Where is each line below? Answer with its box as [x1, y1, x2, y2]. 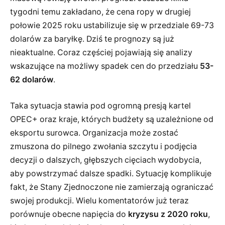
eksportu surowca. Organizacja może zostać [10, 128, 178, 138]
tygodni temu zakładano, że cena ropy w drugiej [10, 7, 191, 17]
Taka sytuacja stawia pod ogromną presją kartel [10, 101, 191, 110]
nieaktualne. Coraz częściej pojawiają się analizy [10, 48, 192, 58]
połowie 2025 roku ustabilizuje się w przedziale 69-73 [10, 21, 214, 31]
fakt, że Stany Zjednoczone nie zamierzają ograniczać [10, 182, 213, 192]
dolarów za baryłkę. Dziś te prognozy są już [10, 34, 174, 44]
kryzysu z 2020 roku [128, 209, 208, 219]
